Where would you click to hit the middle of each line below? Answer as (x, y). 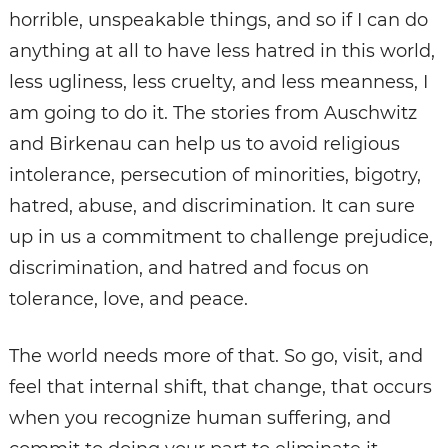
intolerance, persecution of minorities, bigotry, (214, 174)
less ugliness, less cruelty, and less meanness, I (218, 81)
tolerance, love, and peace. (128, 298)
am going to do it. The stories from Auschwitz (212, 112)
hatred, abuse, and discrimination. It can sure (211, 205)
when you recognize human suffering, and (199, 417)
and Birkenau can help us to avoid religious (204, 143)
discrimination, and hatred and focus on (188, 267)
